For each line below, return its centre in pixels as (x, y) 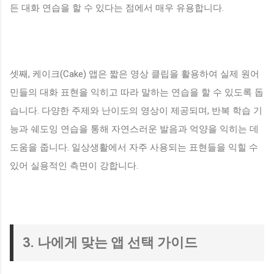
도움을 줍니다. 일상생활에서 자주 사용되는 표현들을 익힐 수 (134, 147)
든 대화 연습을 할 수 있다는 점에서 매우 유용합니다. (117, 8)
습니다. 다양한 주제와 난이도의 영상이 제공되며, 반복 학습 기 (136, 111)
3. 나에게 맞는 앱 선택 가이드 (110, 243)
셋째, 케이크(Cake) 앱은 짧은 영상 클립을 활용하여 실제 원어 (135, 74)
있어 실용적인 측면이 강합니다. (74, 166)
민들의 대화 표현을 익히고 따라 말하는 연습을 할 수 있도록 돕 (137, 92)
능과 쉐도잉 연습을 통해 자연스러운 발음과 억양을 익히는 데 (134, 129)
